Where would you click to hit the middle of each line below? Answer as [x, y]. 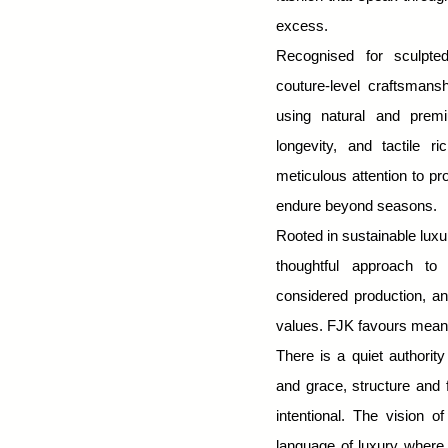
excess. [302, 25]
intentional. [314, 415]
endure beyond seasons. [356, 205]
